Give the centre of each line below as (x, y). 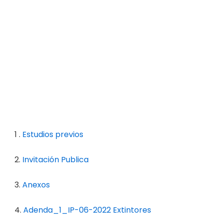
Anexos (36, 185)
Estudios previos (54, 135)
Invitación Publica (55, 160)
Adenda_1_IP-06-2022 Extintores (87, 210)
